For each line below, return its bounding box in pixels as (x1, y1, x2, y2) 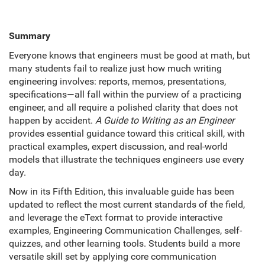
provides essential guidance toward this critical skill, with (9, 128, 245, 140)
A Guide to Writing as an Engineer (95, 115, 234, 127)
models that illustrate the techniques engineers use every (9, 154, 244, 166)
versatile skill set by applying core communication (9, 251, 216, 263)
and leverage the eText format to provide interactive (9, 212, 222, 224)
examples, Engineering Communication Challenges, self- (9, 225, 242, 237)
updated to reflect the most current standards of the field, (9, 199, 245, 211)
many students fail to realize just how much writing (9, 63, 222, 75)
